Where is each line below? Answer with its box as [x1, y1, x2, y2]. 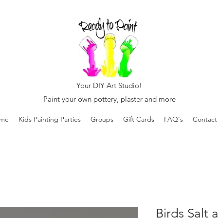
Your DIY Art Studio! [76, 81, 142, 90]
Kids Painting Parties [18, 115, 81, 124]
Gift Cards [123, 115, 154, 124]
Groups [91, 115, 113, 124]
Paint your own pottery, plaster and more [43, 94, 176, 104]
